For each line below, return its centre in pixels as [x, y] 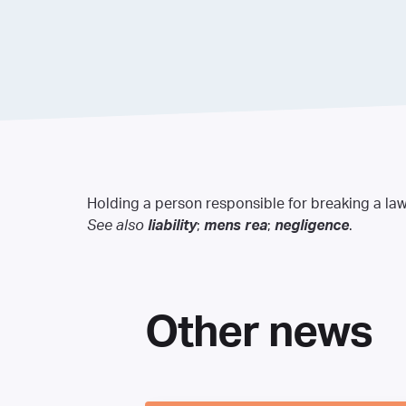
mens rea [236, 226]
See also [116, 226]
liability [172, 226]
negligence [312, 226]
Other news [259, 333]
